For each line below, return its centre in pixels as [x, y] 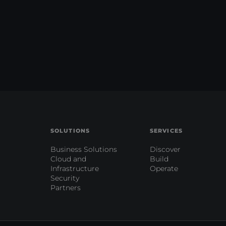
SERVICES [166, 131]
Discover [165, 149]
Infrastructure [75, 168]
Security [65, 178]
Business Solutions [84, 149]
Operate [164, 168]
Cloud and [68, 159]
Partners [66, 188]
